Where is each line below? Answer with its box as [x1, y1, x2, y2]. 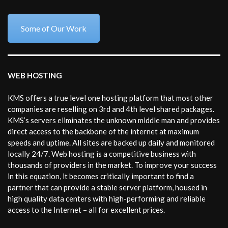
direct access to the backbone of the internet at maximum [8, 127, 199, 136]
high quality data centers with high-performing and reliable [8, 194, 206, 204]
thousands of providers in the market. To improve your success [8, 160, 217, 170]
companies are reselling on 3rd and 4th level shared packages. [8, 104, 214, 114]
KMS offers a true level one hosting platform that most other [8, 93, 213, 103]
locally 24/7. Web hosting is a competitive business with [8, 149, 196, 159]
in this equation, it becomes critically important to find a [8, 172, 194, 181]
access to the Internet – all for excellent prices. [8, 205, 165, 215]
